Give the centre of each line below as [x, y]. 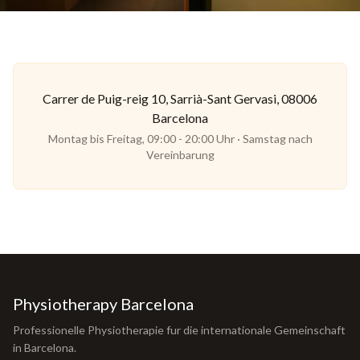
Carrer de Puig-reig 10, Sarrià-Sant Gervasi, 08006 [180, 98]
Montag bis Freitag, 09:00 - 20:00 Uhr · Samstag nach [180, 139]
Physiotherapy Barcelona [103, 304]
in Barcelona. [45, 348]
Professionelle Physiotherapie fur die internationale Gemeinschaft [179, 330]
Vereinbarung [180, 155]
